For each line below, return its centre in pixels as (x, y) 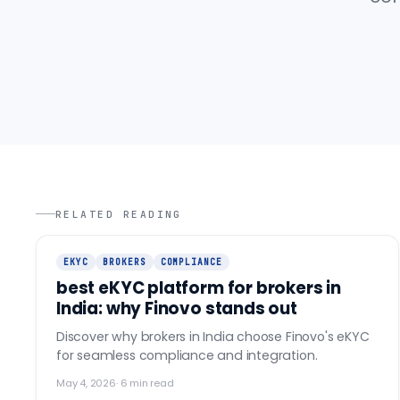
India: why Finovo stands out (177, 308)
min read (150, 383)
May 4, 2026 (86, 383)
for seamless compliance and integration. (187, 355)
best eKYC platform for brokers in (199, 287)
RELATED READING (119, 214)
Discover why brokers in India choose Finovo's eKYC (213, 336)
